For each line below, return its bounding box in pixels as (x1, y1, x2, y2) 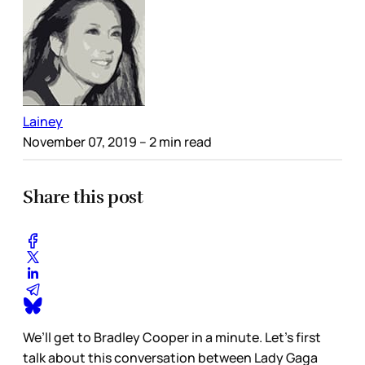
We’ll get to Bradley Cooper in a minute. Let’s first (23, 328, 321, 346)
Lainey (23, 112, 63, 131)
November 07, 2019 (23, 133, 137, 152)
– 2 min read (137, 133, 212, 152)
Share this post (23, 186, 143, 209)
